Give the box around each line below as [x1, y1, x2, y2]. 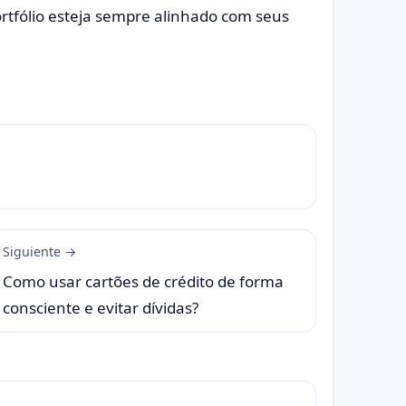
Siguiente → [3, 242, 77, 260]
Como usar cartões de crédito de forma [3, 270, 284, 292]
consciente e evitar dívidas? [3, 296, 198, 318]
